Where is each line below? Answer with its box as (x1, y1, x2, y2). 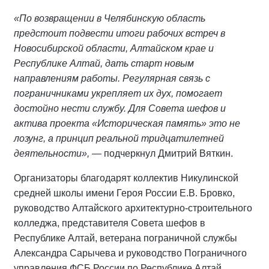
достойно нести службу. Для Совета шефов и (14, 103, 226, 113)
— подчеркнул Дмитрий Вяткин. (89, 148, 233, 159)
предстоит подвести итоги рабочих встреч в (14, 28, 225, 38)
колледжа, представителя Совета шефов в (14, 217, 205, 228)
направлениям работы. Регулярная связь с (14, 73, 210, 83)
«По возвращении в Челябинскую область (14, 13, 205, 23)
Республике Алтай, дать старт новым (14, 58, 194, 68)
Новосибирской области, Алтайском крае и (14, 43, 214, 53)
